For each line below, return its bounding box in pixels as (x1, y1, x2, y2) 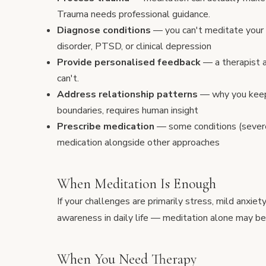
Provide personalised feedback (57, 56, 201, 69)
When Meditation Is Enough (57, 175, 216, 192)
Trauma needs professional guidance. (57, 8, 210, 21)
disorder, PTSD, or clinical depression (57, 40, 211, 53)
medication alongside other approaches (57, 136, 220, 149)
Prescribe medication (57, 120, 154, 133)
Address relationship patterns (57, 88, 198, 101)
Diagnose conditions (57, 24, 151, 37)
